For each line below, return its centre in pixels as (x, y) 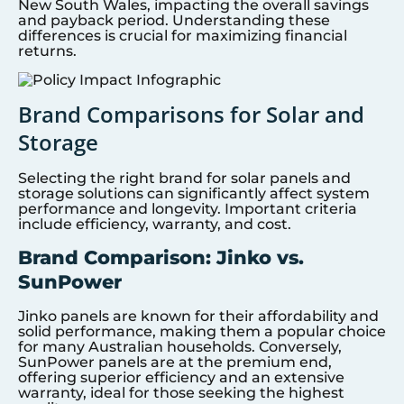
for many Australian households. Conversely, (180, 346)
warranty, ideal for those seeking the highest (181, 392)
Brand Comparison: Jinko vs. (161, 257)
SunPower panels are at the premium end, (175, 362)
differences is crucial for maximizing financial (183, 36)
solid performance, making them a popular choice (202, 331)
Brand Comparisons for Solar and (191, 115)
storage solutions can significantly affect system (194, 194)
